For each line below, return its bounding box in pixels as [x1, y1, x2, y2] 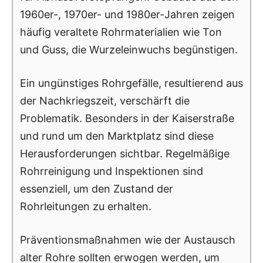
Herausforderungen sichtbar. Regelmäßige [20, 147, 230, 160]
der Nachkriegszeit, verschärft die [20, 94, 190, 107]
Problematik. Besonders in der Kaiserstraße [20, 112, 234, 124]
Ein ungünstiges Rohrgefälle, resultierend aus [20, 76, 243, 89]
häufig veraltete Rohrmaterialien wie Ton [20, 25, 222, 38]
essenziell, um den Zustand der [20, 182, 173, 195]
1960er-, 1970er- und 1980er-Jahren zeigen [20, 8, 235, 21]
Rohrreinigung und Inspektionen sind [20, 164, 203, 177]
